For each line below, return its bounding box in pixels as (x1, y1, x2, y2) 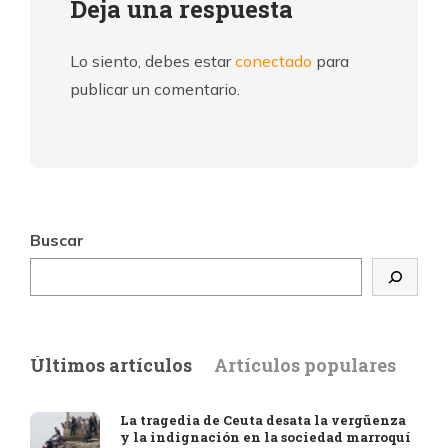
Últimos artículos (30, 352, 192, 377)
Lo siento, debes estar (70, 50, 235, 71)
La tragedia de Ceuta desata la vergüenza (120, 410, 406, 429)
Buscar (30, 229, 84, 250)
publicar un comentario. (70, 78, 240, 99)
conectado (235, 50, 312, 71)
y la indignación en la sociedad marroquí (120, 427, 411, 446)
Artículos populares (214, 352, 396, 377)
